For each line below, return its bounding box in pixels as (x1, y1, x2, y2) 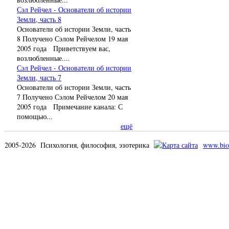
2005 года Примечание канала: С (17, 101, 123, 111)
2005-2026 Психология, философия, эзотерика (5, 140, 154, 150)
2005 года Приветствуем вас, (17, 43, 110, 53)
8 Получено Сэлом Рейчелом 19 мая (17, 33, 128, 43)
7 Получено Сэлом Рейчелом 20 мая (17, 91, 128, 102)
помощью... (17, 111, 53, 121)
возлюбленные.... (17, 53, 70, 63)
